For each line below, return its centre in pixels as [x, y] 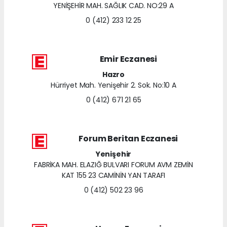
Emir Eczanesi [128, 59]
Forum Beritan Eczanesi [128, 138]
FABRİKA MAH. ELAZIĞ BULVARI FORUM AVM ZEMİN [113, 164]
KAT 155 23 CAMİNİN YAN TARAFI [113, 175]
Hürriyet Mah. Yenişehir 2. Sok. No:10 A [113, 85]
